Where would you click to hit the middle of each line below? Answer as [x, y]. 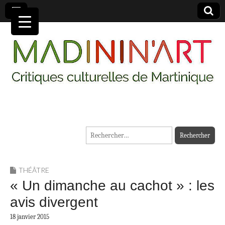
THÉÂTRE [34, 170]
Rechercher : [104, 133]
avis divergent [54, 202]
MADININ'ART [82, 121]
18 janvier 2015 [30, 217]
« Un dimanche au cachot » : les [112, 186]
